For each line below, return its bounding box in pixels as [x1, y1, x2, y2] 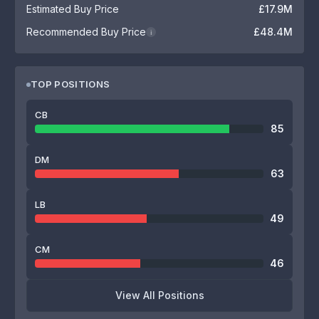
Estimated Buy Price [26, 3, 119, 15]
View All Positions [115, 289, 204, 301]
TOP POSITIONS [31, 78, 110, 90]
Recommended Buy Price [26, 26, 146, 38]
